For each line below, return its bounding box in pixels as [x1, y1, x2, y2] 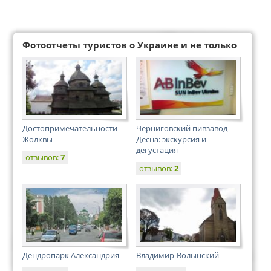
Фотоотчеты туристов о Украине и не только [22, 39, 237, 51]
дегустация [136, 145, 178, 155]
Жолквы [22, 134, 53, 145]
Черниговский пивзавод [136, 123, 227, 134]
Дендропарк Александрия [22, 250, 119, 261]
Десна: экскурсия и [136, 134, 206, 145]
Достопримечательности [22, 123, 117, 134]
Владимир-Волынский [136, 250, 219, 261]
